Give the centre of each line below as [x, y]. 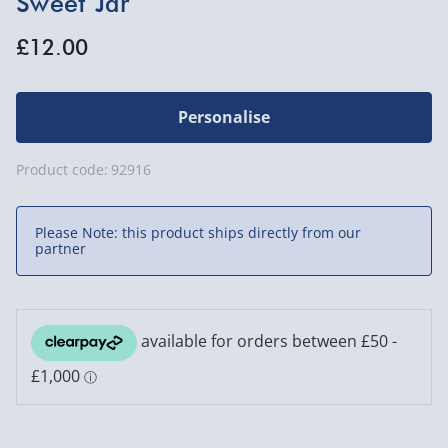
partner [60, 248]
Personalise [224, 117]
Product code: [62, 169]
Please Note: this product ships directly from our [198, 232]
